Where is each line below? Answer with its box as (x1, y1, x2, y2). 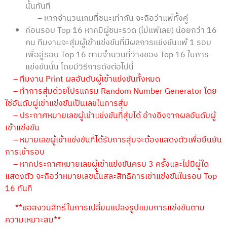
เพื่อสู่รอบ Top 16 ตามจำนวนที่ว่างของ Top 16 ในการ (25, 48, 209, 62)
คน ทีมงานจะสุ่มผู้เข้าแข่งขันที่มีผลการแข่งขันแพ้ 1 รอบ (25, 35, 211, 50)
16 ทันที (5, 181, 32, 196)
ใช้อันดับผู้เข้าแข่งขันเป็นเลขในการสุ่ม (5, 96, 128, 110)
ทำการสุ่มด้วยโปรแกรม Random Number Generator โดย (20, 84, 217, 98)
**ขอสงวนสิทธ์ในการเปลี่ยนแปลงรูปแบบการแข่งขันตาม (5, 201, 205, 215)
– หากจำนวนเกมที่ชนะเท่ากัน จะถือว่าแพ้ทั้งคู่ (37, 11, 188, 25)
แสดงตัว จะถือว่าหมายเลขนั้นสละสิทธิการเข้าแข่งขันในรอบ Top (5, 169, 217, 183)
